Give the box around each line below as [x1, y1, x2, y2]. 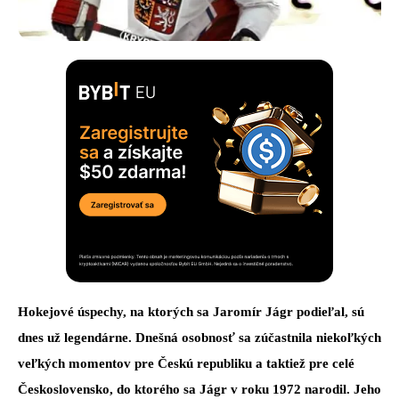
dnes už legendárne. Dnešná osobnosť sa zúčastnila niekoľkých [18, 330, 381, 346]
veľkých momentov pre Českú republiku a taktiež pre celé [18, 356, 354, 371]
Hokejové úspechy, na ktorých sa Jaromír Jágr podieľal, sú [18, 305, 364, 320]
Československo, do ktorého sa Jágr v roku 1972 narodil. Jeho [18, 382, 381, 397]
